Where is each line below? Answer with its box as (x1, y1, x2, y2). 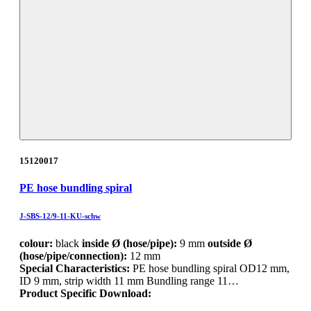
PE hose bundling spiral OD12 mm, (133, 262, 289, 275)
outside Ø (208, 237, 252, 250)
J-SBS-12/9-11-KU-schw (19, 212, 101, 221)
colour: (19, 237, 53, 250)
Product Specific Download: (19, 287, 151, 300)
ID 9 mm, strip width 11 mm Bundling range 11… (19, 275, 239, 287)
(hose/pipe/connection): (19, 250, 127, 262)
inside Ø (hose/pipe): (82, 237, 177, 250)
